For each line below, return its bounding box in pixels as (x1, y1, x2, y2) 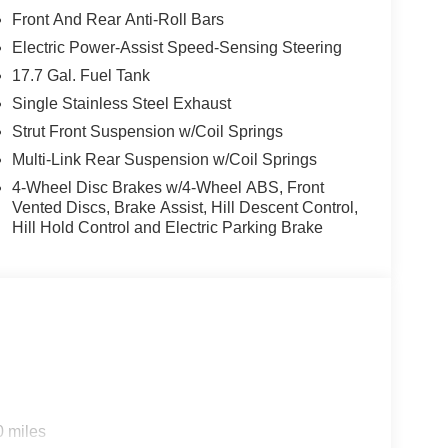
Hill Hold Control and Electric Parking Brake (11, 218, 323, 236)
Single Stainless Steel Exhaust (11, 94, 231, 112)
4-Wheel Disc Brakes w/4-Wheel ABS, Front (11, 178, 324, 196)
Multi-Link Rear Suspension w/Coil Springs (11, 150, 317, 168)
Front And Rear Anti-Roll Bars (11, 10, 224, 28)
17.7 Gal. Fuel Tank (11, 66, 150, 84)
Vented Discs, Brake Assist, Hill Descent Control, (11, 198, 358, 216)
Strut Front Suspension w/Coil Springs (11, 122, 283, 140)
